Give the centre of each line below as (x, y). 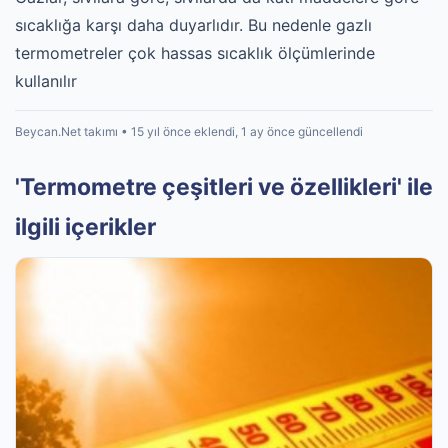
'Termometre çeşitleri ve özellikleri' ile (224, 187)
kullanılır (46, 81)
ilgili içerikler (85, 227)
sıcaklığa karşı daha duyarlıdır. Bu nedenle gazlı (193, 25)
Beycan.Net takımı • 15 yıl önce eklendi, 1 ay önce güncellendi (189, 131)
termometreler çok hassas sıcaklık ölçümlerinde (195, 53)
